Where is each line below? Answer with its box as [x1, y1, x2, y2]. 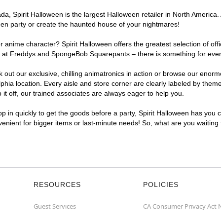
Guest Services [34, 202, 76, 211]
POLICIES [143, 181, 179, 188]
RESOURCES [34, 181, 81, 188]
